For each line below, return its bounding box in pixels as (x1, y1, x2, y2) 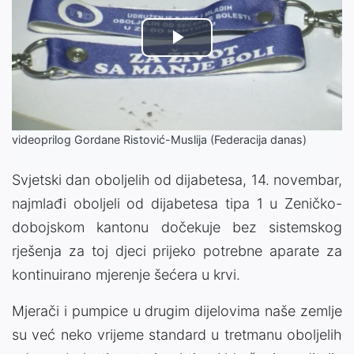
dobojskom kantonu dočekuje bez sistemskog (12, 219, 342, 236)
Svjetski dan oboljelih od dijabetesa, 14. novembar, (12, 171, 342, 189)
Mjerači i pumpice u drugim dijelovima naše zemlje (12, 303, 342, 320)
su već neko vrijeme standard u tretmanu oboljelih (12, 326, 342, 344)
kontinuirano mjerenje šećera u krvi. (12, 266, 240, 284)
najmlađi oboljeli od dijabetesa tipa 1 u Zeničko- (12, 195, 342, 213)
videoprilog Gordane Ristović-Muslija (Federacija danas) (12, 133, 307, 147)
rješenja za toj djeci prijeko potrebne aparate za (12, 243, 342, 260)
